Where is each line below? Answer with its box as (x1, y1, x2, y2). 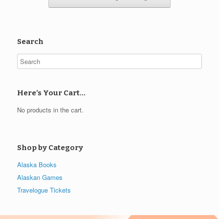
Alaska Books (17, 160, 57, 170)
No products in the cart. (17, 105, 84, 114)
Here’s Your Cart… (17, 88, 86, 97)
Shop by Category (17, 143, 83, 153)
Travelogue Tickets (17, 185, 71, 195)
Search (17, 37, 44, 46)
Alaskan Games (17, 173, 63, 182)
